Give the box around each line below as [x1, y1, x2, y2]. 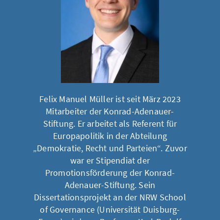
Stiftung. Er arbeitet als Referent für [43, 118, 177, 130]
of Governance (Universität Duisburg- [40, 204, 180, 216]
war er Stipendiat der [70, 155, 150, 166]
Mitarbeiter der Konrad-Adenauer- [46, 106, 174, 117]
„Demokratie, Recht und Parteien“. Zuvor [33, 142, 187, 154]
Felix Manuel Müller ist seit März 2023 [39, 93, 181, 105]
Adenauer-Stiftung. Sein [64, 179, 156, 191]
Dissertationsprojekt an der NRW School [34, 192, 186, 203]
